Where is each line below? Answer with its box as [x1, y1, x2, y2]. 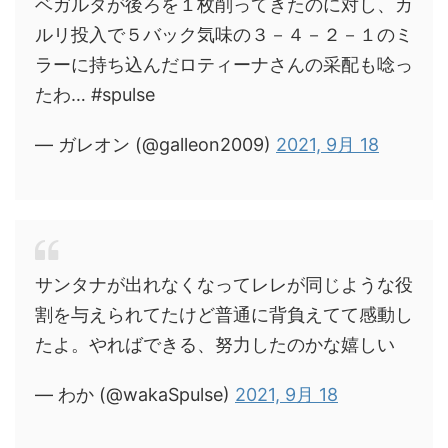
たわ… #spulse [35, 84, 155, 105]
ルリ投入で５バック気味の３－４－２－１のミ [35, 24, 413, 45]
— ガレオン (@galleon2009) [35, 134, 276, 155]
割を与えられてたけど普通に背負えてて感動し [35, 304, 413, 325]
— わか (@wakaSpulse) [35, 384, 235, 405]
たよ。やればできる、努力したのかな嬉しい [35, 334, 395, 355]
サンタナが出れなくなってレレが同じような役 [35, 274, 413, 295]
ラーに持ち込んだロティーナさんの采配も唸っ [35, 54, 413, 75]
